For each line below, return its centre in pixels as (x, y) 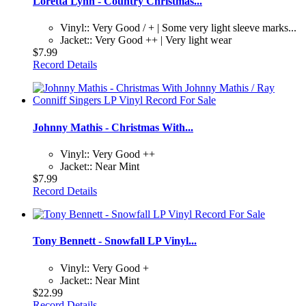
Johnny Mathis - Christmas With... (113, 127)
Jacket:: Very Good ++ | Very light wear (146, 40)
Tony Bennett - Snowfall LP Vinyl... (115, 241)
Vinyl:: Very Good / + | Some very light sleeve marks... (178, 28)
